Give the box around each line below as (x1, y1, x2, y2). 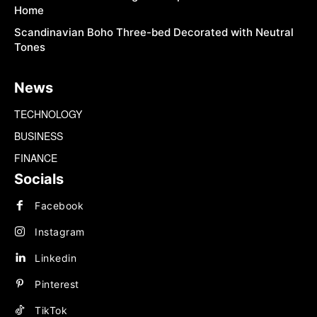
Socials (14, 171, 64, 188)
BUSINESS (14, 129, 63, 144)
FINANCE (14, 151, 57, 166)
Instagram (35, 225, 85, 238)
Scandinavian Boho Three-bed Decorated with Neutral (14, 25, 294, 40)
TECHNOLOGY (14, 107, 82, 122)
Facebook (35, 199, 83, 212)
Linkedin (35, 251, 76, 264)
